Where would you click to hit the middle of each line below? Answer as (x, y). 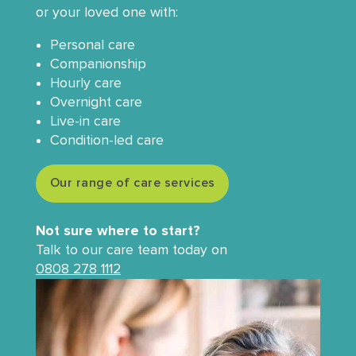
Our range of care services (133, 182)
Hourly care (85, 83)
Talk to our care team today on (132, 250)
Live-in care (85, 122)
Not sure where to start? (118, 231)
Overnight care (96, 103)
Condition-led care (106, 141)
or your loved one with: (107, 12)
